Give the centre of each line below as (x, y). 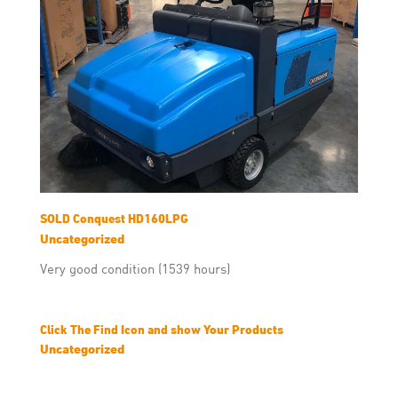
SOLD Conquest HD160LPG (114, 219)
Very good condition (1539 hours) (135, 268)
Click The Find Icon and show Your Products (162, 329)
